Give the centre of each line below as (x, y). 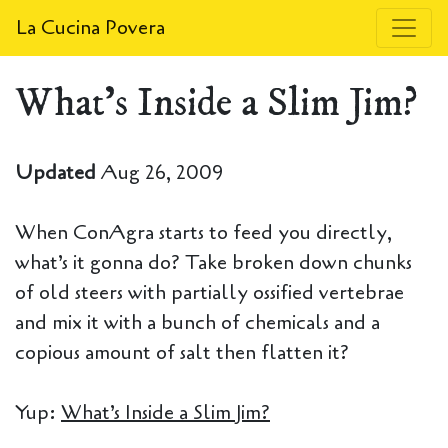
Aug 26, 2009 (162, 172)
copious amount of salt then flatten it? (182, 352)
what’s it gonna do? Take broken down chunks (213, 262)
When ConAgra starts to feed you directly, (203, 232)
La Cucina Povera (90, 27)
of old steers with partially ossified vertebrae (209, 292)
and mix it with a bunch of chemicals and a (197, 322)
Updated (58, 172)
